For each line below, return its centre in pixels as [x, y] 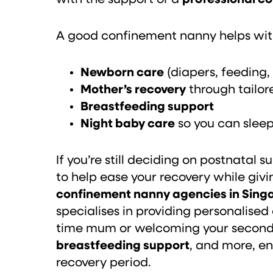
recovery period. [104, 263]
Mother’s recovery [133, 90]
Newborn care [122, 73]
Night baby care [128, 124]
